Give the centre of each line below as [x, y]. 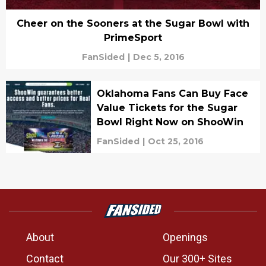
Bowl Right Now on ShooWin [170, 122]
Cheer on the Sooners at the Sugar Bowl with [133, 24]
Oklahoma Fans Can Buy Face [172, 94]
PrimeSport [133, 38]
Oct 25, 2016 [175, 142]
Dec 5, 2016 [159, 57]
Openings [185, 237]
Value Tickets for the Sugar [167, 108]
